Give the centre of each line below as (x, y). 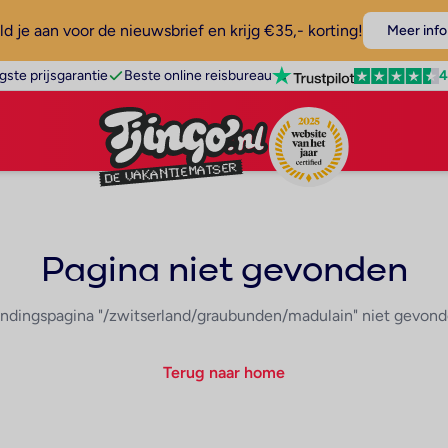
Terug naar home (224, 372)
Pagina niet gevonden (224, 271)
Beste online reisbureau (197, 75)
